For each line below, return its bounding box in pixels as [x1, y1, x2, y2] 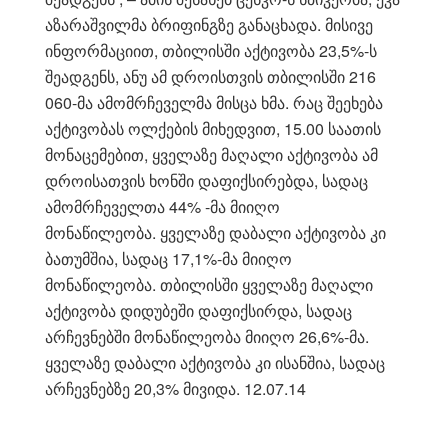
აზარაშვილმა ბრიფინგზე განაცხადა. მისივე [45, 12, 373, 36]
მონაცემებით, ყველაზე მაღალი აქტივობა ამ [45, 142, 378, 166]
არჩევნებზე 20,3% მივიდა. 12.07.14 [45, 376, 306, 400]
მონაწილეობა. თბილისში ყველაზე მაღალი [45, 272, 373, 296]
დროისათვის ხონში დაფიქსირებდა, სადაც [45, 168, 368, 192]
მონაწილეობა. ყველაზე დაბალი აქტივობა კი [45, 220, 386, 244]
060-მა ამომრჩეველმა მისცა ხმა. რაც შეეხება [45, 90, 383, 114]
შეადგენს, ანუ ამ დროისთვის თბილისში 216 [45, 64, 376, 88]
